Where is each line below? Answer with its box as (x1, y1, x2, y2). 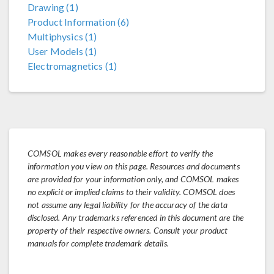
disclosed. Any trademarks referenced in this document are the (28, 212, 244, 223)
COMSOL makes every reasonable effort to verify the (28, 148, 213, 158)
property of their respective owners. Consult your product (28, 225, 228, 235)
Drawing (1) (28, 1, 78, 13)
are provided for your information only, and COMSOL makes (28, 174, 239, 184)
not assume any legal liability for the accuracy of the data (28, 199, 228, 210)
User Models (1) (28, 45, 97, 57)
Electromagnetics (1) (28, 60, 117, 72)
